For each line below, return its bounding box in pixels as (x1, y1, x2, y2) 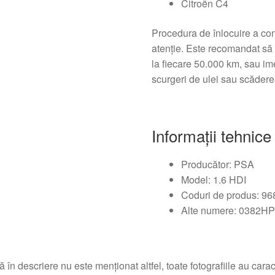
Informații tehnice (152, 124, 272, 147)
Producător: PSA (181, 157, 255, 172)
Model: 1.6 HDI (181, 172, 247, 187)
